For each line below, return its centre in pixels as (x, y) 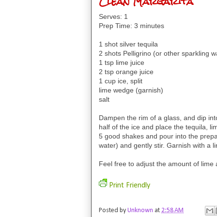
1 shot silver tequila (128, 44)
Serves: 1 (113, 16)
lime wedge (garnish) (131, 90)
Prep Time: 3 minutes (132, 25)
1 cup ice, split (121, 81)
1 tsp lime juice (122, 62)
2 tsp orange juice (126, 71)
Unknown (141, 211)
